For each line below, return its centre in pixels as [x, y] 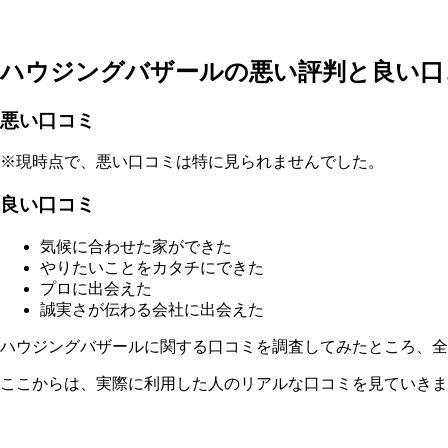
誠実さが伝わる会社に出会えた [152, 309]
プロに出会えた [96, 288]
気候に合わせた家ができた [136, 246]
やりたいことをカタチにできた [152, 267]
